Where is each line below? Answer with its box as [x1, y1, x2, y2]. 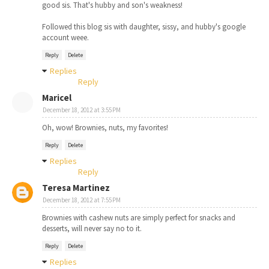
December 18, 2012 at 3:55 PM [43, 106, 121, 114]
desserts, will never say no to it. [42, 223, 142, 234]
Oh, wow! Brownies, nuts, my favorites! [42, 122, 168, 133]
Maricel [42, 92, 71, 103]
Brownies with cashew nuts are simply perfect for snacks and [42, 213, 235, 223]
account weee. [42, 32, 89, 43]
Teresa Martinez [42, 182, 110, 193]
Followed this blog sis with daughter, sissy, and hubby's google [42, 22, 246, 32]
